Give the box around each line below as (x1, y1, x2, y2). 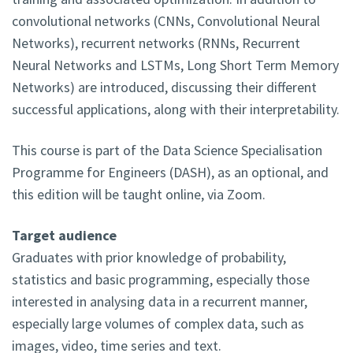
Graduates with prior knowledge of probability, (12, 248, 286, 267)
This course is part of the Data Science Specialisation (12, 141, 322, 160)
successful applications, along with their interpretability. (12, 100, 340, 119)
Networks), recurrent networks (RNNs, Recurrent (12, 34, 300, 53)
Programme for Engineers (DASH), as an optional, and (12, 163, 329, 182)
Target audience (12, 226, 117, 245)
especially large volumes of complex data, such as (12, 314, 304, 333)
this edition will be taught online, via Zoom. (12, 185, 266, 204)
